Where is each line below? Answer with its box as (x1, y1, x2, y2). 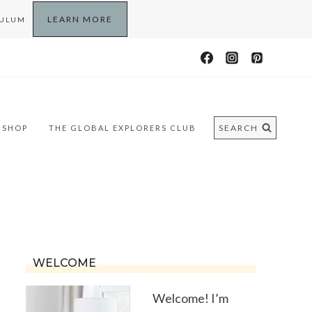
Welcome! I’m (153, 290, 228, 306)
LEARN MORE (47, 14, 113, 24)
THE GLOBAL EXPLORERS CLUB (48, 123, 196, 132)
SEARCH (218, 123, 258, 133)
